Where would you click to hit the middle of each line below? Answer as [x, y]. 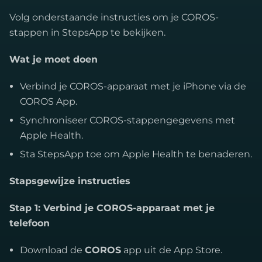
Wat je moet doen [54, 59]
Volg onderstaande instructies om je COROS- [114, 17]
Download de [52, 250]
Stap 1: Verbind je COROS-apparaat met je [112, 208]
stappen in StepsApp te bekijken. [87, 32]
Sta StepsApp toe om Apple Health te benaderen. [136, 154]
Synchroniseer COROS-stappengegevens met [127, 120]
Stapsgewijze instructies [70, 181]
